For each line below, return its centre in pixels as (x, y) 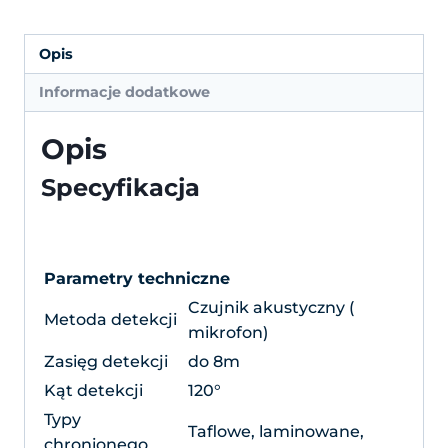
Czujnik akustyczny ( (271, 308)
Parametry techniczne (137, 279)
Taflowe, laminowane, (276, 432)
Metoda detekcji (110, 320)
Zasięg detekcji (106, 362)
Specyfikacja (120, 188)
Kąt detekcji (93, 391)
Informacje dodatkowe (125, 91)
